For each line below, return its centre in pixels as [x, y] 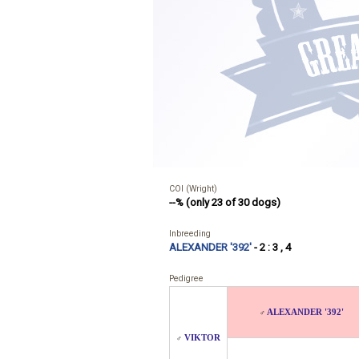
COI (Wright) [193, 189]
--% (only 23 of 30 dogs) [225, 202]
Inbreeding [190, 234]
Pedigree [186, 278]
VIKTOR [202, 338]
